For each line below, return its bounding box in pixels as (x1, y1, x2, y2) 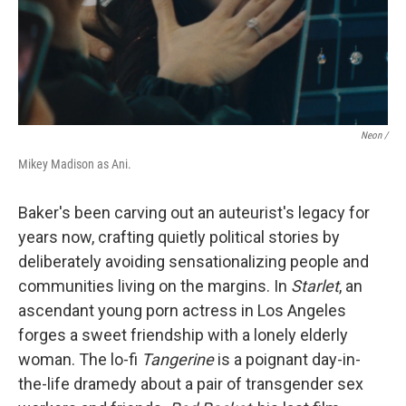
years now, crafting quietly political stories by (18, 227, 340, 246)
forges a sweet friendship (18, 325, 204, 344)
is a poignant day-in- (217, 350, 361, 369)
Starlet (291, 276, 339, 295)
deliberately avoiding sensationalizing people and (18, 252, 369, 271)
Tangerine (141, 350, 217, 369)
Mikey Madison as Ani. (18, 157, 131, 171)
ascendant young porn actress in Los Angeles (18, 301, 346, 320)
